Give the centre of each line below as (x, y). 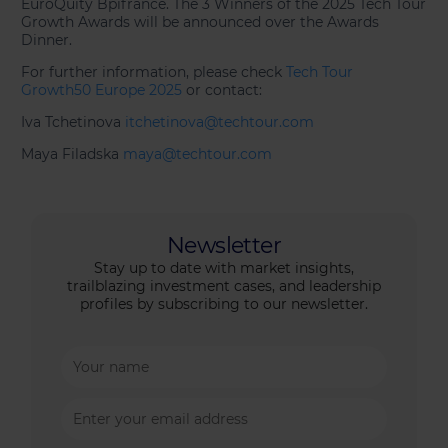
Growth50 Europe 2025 (102, 90)
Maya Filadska (72, 154)
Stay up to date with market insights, (224, 268)
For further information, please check (154, 72)
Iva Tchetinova (73, 122)
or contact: (222, 90)
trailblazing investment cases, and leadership (224, 286)
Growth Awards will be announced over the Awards (200, 22)
